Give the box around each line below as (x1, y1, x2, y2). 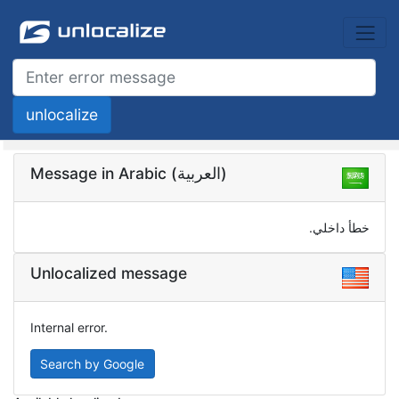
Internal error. (29, 319, 108, 335)
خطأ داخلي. (308, 219, 370, 235)
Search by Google (40, 355, 144, 371)
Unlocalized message (29, 263, 187, 282)
